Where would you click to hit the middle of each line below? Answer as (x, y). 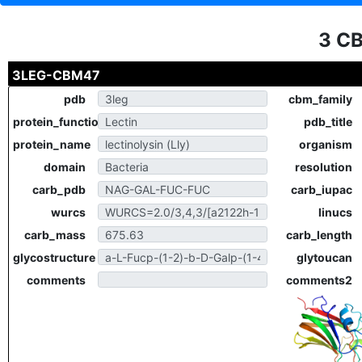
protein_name (52, 144)
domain (65, 167)
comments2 (319, 280)
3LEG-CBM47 (56, 75)
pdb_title (328, 122)
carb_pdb (59, 189)
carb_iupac (322, 189)
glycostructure (54, 257)
